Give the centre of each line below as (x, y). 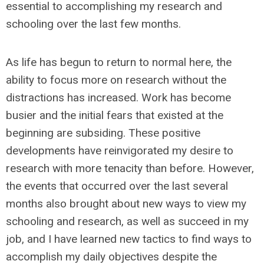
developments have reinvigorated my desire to (120, 151)
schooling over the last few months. (93, 24)
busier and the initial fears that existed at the (115, 115)
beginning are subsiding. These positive (103, 133)
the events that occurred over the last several (117, 186)
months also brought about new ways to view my (126, 204)
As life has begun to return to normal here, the (119, 62)
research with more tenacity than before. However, (130, 168)
